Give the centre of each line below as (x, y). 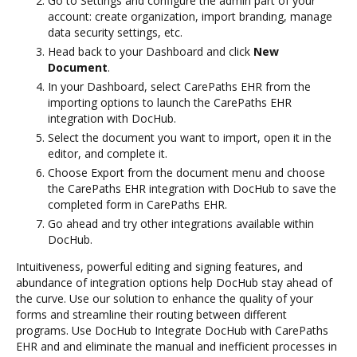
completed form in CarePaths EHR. (137, 204)
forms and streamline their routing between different (151, 314)
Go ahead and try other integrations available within (181, 223)
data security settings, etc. (115, 32)
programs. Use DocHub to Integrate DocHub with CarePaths (172, 330)
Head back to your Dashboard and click (151, 51)
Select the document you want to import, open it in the (190, 137)
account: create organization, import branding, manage (190, 16)
